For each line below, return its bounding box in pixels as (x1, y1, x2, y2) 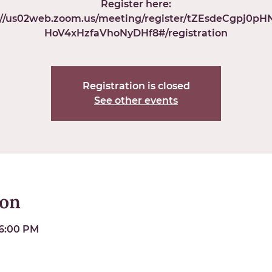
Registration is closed (82, 80, 190, 92)
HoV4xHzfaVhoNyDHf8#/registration (44, 27, 228, 39)
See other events (94, 94, 178, 106)
